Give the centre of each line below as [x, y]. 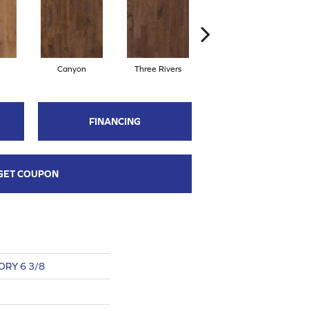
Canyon [71, 69]
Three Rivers [158, 69]
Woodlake [244, 69]
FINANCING [114, 121]
